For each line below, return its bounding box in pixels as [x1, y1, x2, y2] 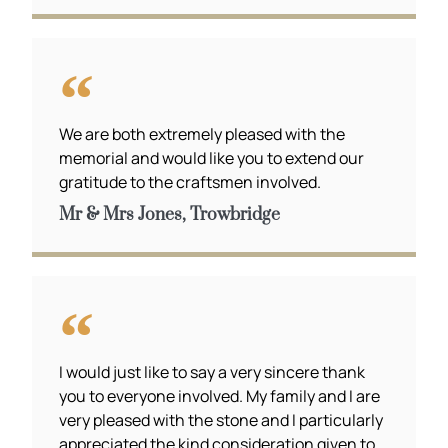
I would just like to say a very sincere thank [59, 360, 366, 383]
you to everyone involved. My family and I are [59, 384, 381, 407]
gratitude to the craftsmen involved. [59, 171, 322, 193]
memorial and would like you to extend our [59, 147, 365, 169]
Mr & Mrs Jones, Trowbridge [59, 204, 281, 226]
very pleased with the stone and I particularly [59, 408, 384, 431]
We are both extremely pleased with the [59, 123, 346, 145]
